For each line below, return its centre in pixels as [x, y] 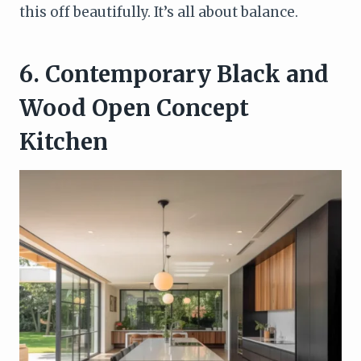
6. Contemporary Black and [174, 74]
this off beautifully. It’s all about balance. [159, 12]
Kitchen [64, 141]
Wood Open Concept [134, 108]
